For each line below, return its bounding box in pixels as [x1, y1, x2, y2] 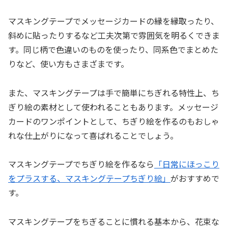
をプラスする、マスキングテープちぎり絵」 [8, 172, 170, 185]
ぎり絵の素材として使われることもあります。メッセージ [8, 100, 218, 113]
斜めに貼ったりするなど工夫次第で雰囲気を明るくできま [8, 28, 220, 41]
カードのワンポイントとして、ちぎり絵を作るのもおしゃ [8, 115, 219, 127]
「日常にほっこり [154, 158, 219, 170]
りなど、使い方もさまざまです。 [8, 57, 129, 70]
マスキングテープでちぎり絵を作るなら [8, 158, 154, 170]
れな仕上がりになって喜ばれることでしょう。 [8, 129, 178, 141]
